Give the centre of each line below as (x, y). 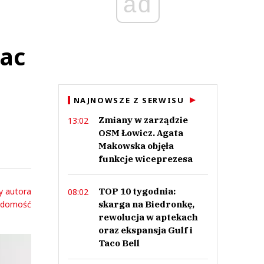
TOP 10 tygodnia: (137, 191)
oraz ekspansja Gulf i (145, 230)
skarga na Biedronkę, (146, 204)
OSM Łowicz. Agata (141, 133)
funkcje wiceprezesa (145, 159)
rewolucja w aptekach (148, 217)
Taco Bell (119, 243)
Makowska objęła (136, 146)
